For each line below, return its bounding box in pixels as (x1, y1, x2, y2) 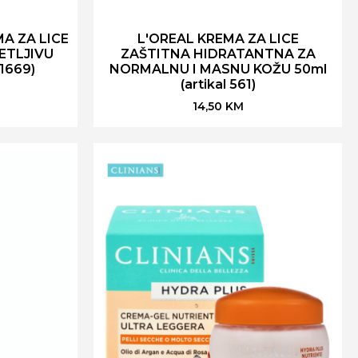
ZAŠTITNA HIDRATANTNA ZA (120, 46, 316, 62)
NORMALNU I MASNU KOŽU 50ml (109, 61, 327, 77)
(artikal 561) (180, 76, 256, 92)
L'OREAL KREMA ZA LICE (137, 30, 299, 46)
